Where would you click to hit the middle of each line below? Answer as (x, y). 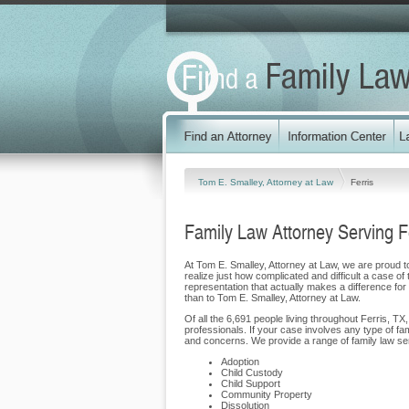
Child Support (251, 383)
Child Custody (252, 372)
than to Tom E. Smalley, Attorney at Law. (273, 298)
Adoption (240, 362)
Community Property (267, 394)
